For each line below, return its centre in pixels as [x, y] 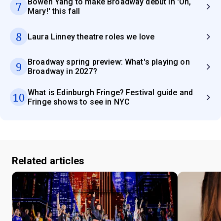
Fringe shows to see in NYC [79, 102]
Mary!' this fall [54, 11]
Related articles [48, 161]
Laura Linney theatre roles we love [91, 37]
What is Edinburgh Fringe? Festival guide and [110, 93]
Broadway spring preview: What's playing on [109, 62]
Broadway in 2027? [62, 72]
